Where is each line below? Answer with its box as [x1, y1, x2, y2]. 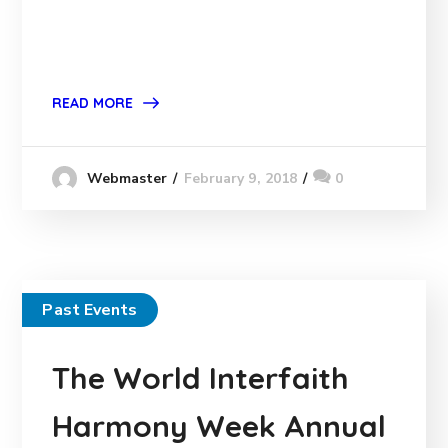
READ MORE [52, 94, 134, 113]
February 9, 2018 [183, 169, 298, 189]
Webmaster [86, 169, 168, 189]
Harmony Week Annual [52, 407, 387, 446]
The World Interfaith [52, 359, 350, 398]
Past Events [42, 299, 138, 322]
